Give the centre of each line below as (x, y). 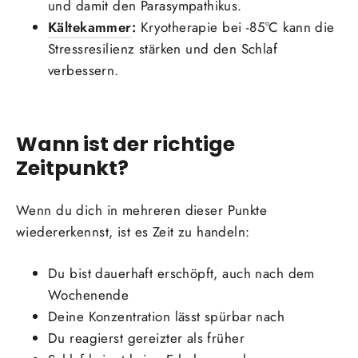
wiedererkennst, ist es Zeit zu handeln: (133, 232)
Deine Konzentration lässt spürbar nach (167, 317)
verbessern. (84, 70)
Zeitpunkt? (72, 167)
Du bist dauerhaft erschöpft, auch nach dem (181, 274)
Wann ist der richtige (125, 143)
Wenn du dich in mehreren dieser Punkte (142, 211)
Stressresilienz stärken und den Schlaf (163, 48)
